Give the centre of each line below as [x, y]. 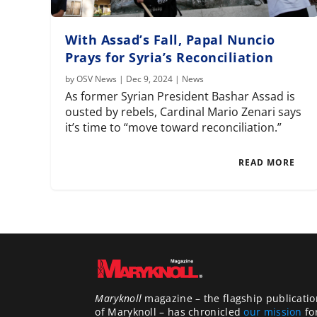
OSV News [97, 79]
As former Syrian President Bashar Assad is [180, 97]
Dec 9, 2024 [150, 79]
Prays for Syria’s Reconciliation [169, 58]
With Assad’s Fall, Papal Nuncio [170, 40]
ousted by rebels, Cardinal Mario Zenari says [184, 112]
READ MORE [267, 163]
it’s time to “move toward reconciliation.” [174, 128]
